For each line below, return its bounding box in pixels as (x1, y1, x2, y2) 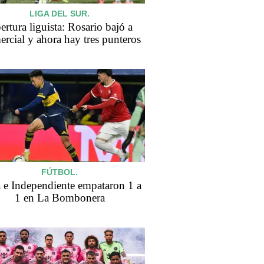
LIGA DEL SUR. (29, 9, 90, 19)
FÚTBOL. (41, 167, 78, 177)
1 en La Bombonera (14, 191, 105, 204)
